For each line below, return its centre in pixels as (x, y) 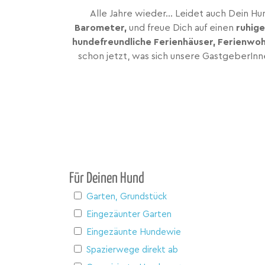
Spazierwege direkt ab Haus (143, 250)
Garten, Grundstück (127, 196)
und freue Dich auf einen (181, 28)
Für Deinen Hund (107, 178)
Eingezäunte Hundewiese (138, 232)
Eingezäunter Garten (129, 214)
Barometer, (100, 28)
